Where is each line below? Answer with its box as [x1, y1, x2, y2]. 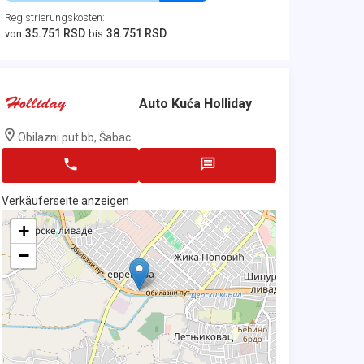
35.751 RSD [25, 27, 85, 40]
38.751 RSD [106, 27, 167, 40]
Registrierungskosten [5, 11, 102, 24]
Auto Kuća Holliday [139, 96, 252, 111]
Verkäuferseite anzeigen [2, 194, 129, 207]
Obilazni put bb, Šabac [18, 130, 131, 144]
